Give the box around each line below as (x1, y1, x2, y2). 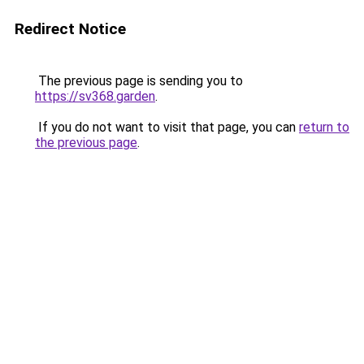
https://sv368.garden (35, 89, 155, 104)
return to (299, 119, 349, 135)
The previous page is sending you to (35, 73, 243, 89)
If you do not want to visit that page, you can (35, 119, 299, 135)
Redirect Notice (15, 19, 126, 38)
